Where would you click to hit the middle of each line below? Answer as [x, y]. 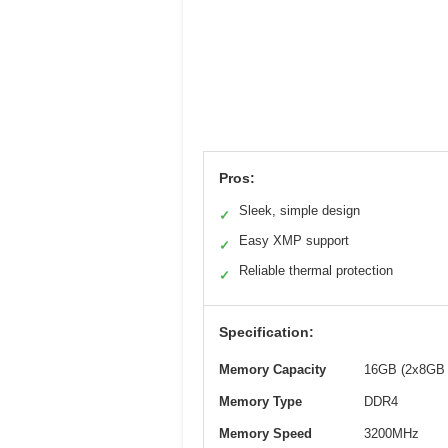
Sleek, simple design [299, 210]
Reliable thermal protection [316, 270]
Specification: [266, 331]
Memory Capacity [272, 369]
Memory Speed [265, 433]
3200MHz [391, 433]
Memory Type [260, 401]
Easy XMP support [294, 240]
